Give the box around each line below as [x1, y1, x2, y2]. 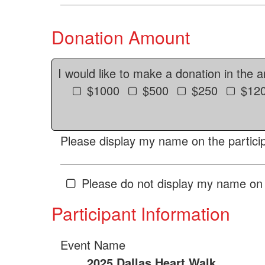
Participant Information [51, 201, 230, 226]
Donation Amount [51, 24, 190, 50]
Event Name [60, 236, 125, 253]
